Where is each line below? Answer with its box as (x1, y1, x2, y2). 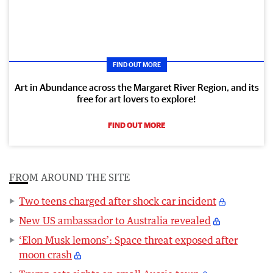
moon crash (19, 249, 72, 261)
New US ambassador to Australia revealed (19, 214, 211, 227)
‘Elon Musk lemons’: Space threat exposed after (19, 234, 238, 247)
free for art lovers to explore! (77, 93, 196, 105)
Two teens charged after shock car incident (19, 195, 216, 208)
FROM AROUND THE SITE (9, 171, 130, 184)
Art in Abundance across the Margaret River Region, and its (14, 82, 259, 93)
